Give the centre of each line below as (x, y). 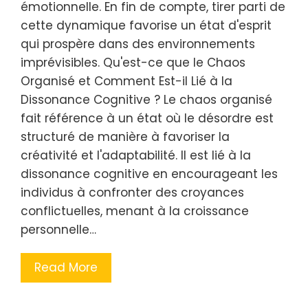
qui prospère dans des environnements (138, 44)
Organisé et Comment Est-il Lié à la (126, 81)
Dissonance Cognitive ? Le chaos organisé (146, 100)
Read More (66, 267)
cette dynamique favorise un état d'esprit (146, 25)
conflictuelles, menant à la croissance (135, 211)
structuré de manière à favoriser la (125, 137)
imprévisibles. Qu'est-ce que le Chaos (133, 63)
